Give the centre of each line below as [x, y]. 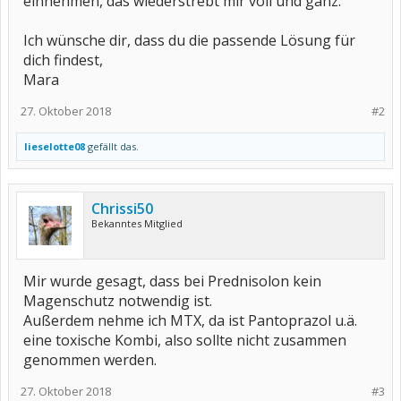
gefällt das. [112, 146]
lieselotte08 [55, 146]
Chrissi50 [122, 209]
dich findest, [63, 60]
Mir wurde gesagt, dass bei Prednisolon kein [172, 281]
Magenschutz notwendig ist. [118, 301]
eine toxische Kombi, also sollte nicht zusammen [185, 340]
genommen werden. [90, 360]
